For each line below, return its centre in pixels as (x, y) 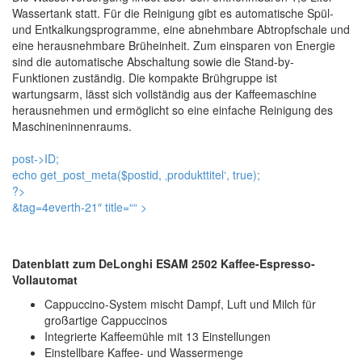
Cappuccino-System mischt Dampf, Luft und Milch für (180, 304)
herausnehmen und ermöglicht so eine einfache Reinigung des (173, 110)
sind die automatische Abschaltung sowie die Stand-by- (153, 61)
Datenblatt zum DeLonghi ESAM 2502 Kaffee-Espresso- (164, 263)
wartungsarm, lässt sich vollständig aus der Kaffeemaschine (164, 94)
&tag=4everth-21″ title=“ (73, 207)
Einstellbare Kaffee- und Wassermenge (144, 352)
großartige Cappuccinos (106, 320)
